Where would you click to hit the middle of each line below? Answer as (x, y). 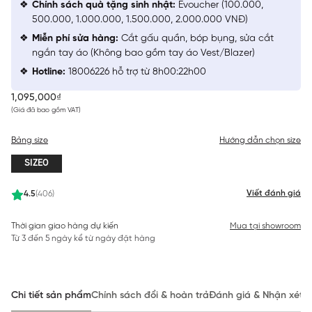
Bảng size (30, 140)
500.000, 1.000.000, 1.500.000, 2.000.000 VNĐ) (140, 19)
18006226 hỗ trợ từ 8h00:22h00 (136, 72)
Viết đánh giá (274, 193)
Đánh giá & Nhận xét (256, 296)
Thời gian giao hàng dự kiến (65, 226)
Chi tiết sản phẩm (51, 296)
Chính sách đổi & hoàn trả (150, 296)
